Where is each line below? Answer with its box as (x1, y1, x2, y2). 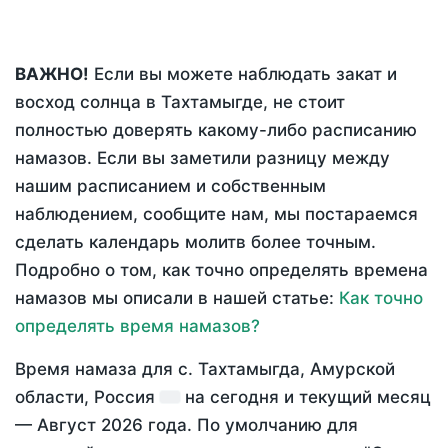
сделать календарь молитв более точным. (15, 232, 376, 253)
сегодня (210, 387, 279, 408)
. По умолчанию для (187, 415, 358, 436)
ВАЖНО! (15, 64, 89, 85)
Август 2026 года (37, 415, 187, 436)
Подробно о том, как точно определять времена (15, 260, 428, 281)
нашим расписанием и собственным (15, 176, 326, 197)
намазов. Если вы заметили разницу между (15, 148, 390, 169)
